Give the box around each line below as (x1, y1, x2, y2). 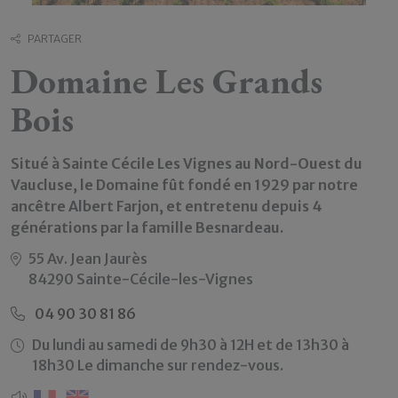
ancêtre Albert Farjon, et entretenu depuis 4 (11, 196, 322, 215)
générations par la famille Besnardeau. (11, 218, 283, 236)
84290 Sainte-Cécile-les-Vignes (28, 269, 253, 288)
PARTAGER (28, 31, 82, 45)
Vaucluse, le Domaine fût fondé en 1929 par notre (11, 175, 358, 194)
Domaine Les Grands (11, 57, 322, 104)
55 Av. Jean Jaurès (28, 249, 147, 267)
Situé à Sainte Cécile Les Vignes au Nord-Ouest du (11, 154, 362, 172)
